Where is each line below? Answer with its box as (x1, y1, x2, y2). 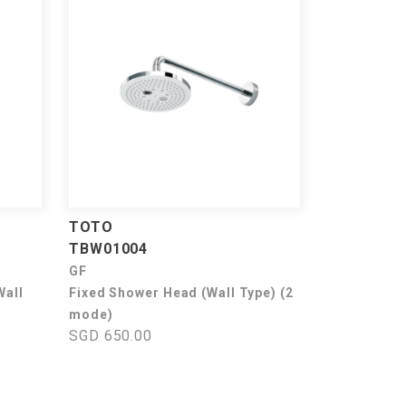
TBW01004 (69, 240, 149, 257)
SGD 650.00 (69, 327, 152, 344)
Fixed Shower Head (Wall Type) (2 (69, 285, 294, 300)
